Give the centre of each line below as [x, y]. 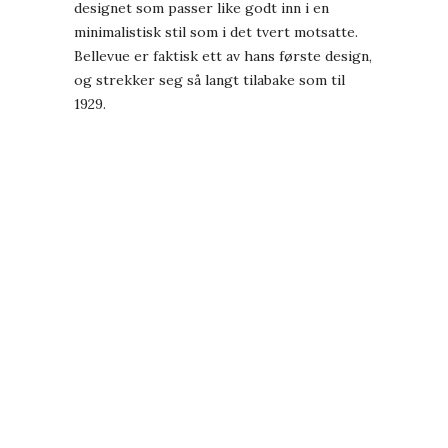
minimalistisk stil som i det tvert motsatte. [216, 32]
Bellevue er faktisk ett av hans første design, [223, 56]
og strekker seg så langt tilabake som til [209, 80]
